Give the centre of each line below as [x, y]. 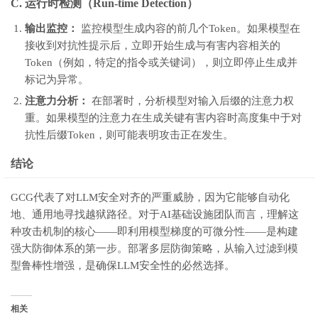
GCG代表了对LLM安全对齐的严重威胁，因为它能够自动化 [150, 197]
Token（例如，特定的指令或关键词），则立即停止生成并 [161, 62]
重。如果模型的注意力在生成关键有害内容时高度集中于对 [163, 118]
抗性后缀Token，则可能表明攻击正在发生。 [129, 135]
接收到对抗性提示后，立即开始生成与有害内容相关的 [153, 45]
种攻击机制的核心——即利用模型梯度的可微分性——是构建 [154, 231]
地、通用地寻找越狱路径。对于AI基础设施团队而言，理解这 [155, 214]
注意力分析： [57, 101]
